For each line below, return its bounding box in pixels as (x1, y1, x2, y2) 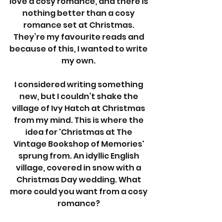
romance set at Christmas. (23, 19, 136, 31)
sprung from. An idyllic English (18, 150, 141, 162)
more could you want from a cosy (9, 186, 149, 197)
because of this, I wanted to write (9, 43, 149, 55)
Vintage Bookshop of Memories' (13, 138, 146, 150)
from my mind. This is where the (13, 114, 145, 126)
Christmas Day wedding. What (16, 174, 143, 185)
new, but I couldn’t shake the (19, 91, 140, 102)
